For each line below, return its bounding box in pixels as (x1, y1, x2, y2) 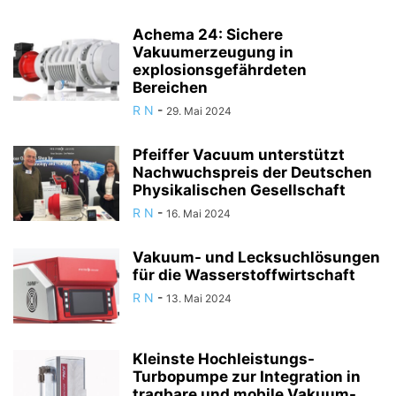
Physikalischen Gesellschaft (133, 181, 346, 200)
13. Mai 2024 (166, 292, 232, 306)
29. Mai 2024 (166, 104, 232, 118)
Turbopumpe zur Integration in (133, 368, 361, 386)
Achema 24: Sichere (133, 26, 283, 44)
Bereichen (133, 79, 208, 97)
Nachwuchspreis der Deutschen (133, 164, 372, 182)
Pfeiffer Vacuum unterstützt (133, 146, 345, 164)
